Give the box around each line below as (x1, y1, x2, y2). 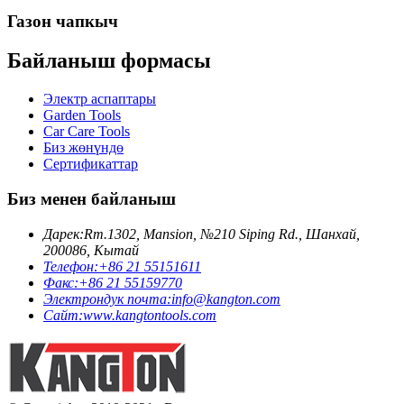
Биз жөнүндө (43, 140, 124, 156)
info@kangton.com (171, 290, 280, 307)
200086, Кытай (43, 242, 139, 258)
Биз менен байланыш (7, 189, 176, 209)
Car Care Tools (43, 124, 130, 140)
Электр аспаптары (43, 91, 156, 107)
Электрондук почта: (43, 290, 171, 307)
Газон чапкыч (7, 11, 118, 31)
